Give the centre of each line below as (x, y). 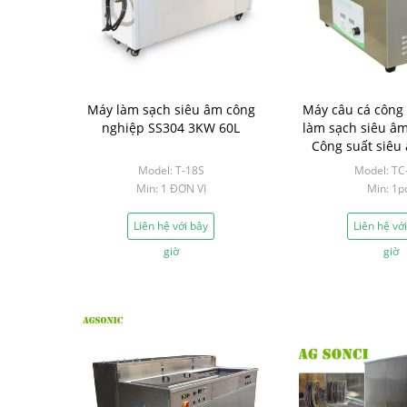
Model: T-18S (171, 170)
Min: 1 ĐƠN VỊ (171, 189)
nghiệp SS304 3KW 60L (171, 128)
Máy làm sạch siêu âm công (171, 109)
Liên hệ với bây (171, 226)
